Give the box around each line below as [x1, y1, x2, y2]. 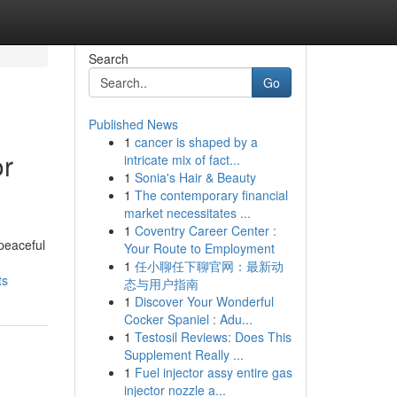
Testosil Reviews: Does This [134, 328, 292, 346]
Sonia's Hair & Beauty [134, 168, 256, 186]
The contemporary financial [134, 186, 288, 204]
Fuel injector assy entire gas [134, 363, 292, 381]
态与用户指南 [123, 275, 198, 292]
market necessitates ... [123, 204, 251, 222]
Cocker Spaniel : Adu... [123, 310, 253, 328]
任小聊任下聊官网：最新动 [134, 257, 284, 275]
